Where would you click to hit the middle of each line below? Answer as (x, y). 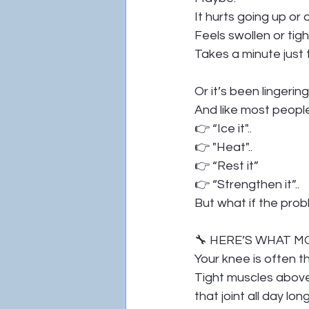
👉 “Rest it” (227, 166)
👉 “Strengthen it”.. (247, 185)
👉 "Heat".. (223, 147)
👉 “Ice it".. (223, 129)
